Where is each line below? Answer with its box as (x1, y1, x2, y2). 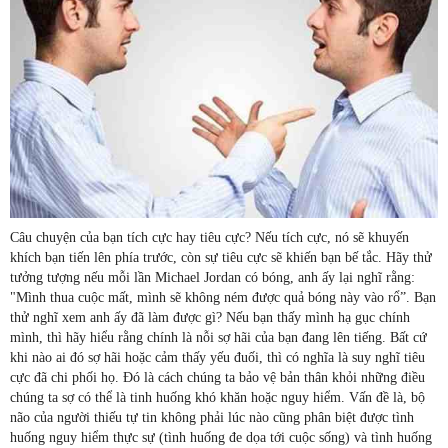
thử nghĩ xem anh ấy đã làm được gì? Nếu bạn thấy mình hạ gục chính (10, 309, 410, 325)
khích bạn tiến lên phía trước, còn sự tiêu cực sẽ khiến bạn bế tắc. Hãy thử (10, 249, 432, 265)
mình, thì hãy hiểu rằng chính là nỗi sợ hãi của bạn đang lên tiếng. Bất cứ (10, 329, 427, 345)
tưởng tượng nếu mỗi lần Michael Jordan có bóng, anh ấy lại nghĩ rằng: (10, 269, 415, 285)
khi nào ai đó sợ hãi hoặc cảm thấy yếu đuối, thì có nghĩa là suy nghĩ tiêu (10, 349, 425, 365)
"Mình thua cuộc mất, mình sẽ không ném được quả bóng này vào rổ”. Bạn (10, 289, 436, 305)
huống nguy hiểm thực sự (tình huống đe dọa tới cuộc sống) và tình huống (10, 429, 432, 445)
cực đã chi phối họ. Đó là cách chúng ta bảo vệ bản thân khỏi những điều (10, 369, 425, 385)
